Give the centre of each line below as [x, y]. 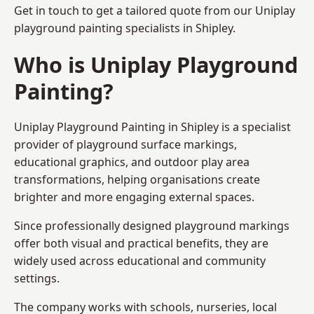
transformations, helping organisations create [137, 179]
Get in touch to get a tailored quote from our [135, 10]
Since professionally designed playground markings [152, 225]
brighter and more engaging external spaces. [134, 197]
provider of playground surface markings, [125, 144]
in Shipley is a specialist [228, 127]
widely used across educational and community [140, 260]
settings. [37, 278]
